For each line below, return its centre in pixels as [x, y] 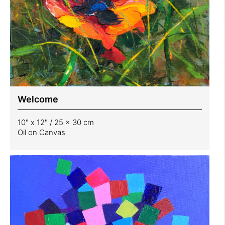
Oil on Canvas [41, 132]
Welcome [38, 99]
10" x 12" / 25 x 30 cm [56, 122]
